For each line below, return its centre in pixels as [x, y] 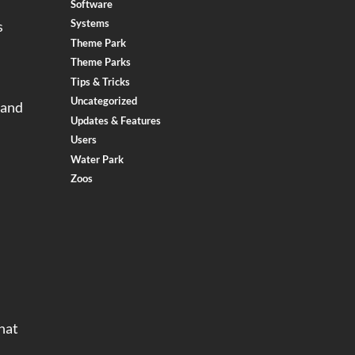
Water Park [97, 159]
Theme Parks [101, 62]
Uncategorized [104, 101]
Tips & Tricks [101, 81]
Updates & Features [116, 120]
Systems [90, 23]
